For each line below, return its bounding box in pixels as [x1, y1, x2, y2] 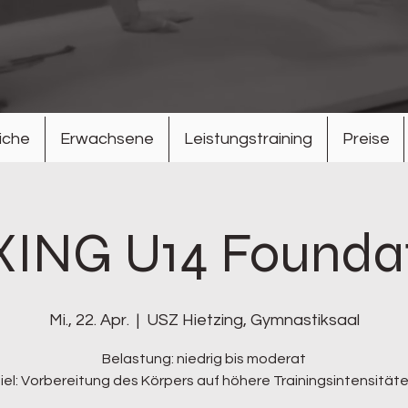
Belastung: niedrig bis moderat [102, 352, 306, 366]
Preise [342, 130, 390, 148]
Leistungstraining [184, 130, 312, 148]
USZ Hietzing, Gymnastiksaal [146, 311, 360, 329]
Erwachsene [60, 130, 154, 148]
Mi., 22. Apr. [48, 311, 129, 329]
